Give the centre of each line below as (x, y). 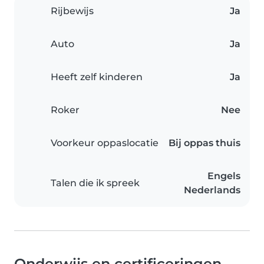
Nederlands (212, 190)
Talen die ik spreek (95, 183)
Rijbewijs (72, 11)
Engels (224, 176)
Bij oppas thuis (204, 143)
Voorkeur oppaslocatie (105, 143)
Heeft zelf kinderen (97, 77)
